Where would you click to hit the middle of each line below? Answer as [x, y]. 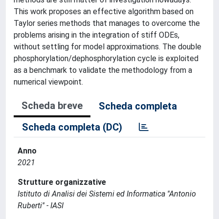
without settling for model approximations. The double [108, 46]
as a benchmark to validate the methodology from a [103, 70]
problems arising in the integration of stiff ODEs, [97, 35]
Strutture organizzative [62, 182]
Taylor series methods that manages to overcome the [107, 23]
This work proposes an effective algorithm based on [104, 11]
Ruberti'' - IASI [41, 205]
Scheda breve [52, 105]
